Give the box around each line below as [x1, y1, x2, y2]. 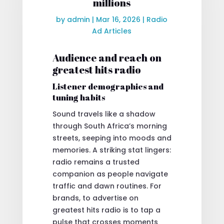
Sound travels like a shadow [52, 108, 155, 119]
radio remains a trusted [52, 156, 139, 167]
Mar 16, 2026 [96, 14, 141, 24]
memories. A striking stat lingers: [52, 144, 171, 155]
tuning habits [52, 91, 105, 103]
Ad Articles [92, 25, 132, 36]
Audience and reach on [52, 50, 161, 64]
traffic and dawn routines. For [52, 180, 161, 191]
